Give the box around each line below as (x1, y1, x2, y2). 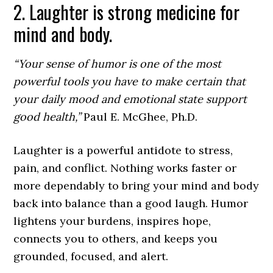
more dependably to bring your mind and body (13, 179, 260, 193)
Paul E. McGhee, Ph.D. (80, 110, 198, 124)
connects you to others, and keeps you (13, 232, 218, 246)
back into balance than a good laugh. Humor (13, 196, 249, 210)
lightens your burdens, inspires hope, (13, 214, 211, 228)
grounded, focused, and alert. (13, 249, 169, 263)
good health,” (13, 110, 81, 124)
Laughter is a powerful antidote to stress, (13, 143, 233, 157)
